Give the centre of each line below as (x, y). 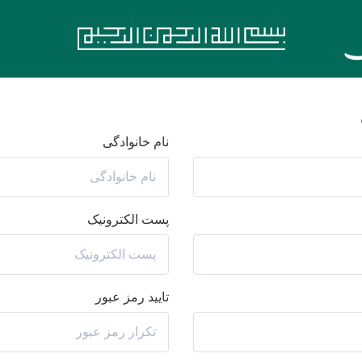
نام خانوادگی (136, 142)
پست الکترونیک (128, 220)
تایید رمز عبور (132, 297)
